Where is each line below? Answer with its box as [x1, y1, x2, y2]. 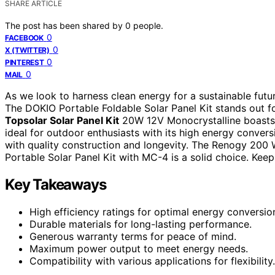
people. [133, 20, 163, 31]
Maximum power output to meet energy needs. [29, 242, 248, 255]
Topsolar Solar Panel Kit [5, 114, 119, 126]
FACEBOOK [5, 33, 44, 42]
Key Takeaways [5, 175, 106, 193]
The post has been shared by [5, 20, 125, 31]
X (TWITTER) [5, 45, 50, 55]
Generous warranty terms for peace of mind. [29, 230, 236, 242]
